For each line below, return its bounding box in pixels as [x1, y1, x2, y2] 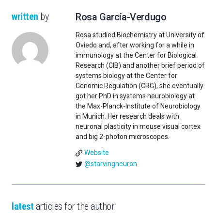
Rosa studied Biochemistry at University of [76, 31, 204, 39]
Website [84, 149, 109, 157]
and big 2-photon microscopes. [76, 133, 170, 141]
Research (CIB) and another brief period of [76, 62, 205, 70]
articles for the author [33, 201, 114, 213]
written [12, 11, 38, 23]
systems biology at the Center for [76, 72, 177, 80]
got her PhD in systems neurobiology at [76, 92, 195, 100]
